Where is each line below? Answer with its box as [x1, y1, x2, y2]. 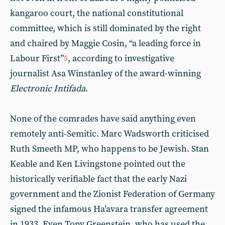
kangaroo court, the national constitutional [10, 8, 183, 19]
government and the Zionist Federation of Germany [10, 188, 215, 200]
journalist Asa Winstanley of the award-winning [10, 68, 201, 79]
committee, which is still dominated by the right [10, 23, 201, 34]
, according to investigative [68, 53, 174, 64]
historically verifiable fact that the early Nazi [10, 173, 187, 185]
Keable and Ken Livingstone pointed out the [10, 158, 185, 170]
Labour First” [10, 53, 64, 64]
